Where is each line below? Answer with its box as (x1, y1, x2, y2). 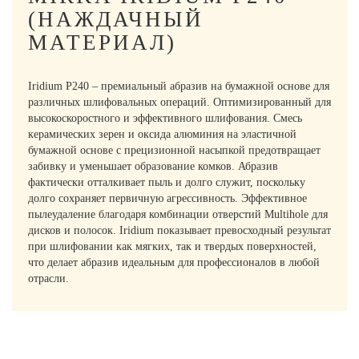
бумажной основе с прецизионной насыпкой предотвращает (28, 144, 321, 156)
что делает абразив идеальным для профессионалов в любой (28, 256, 320, 268)
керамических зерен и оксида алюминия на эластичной (28, 128, 296, 140)
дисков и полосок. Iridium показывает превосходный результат (28, 224, 331, 236)
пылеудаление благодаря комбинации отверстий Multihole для (28, 208, 328, 220)
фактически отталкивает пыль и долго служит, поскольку (28, 176, 305, 188)
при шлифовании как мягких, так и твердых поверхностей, (28, 240, 317, 252)
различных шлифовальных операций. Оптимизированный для (28, 96, 331, 108)
